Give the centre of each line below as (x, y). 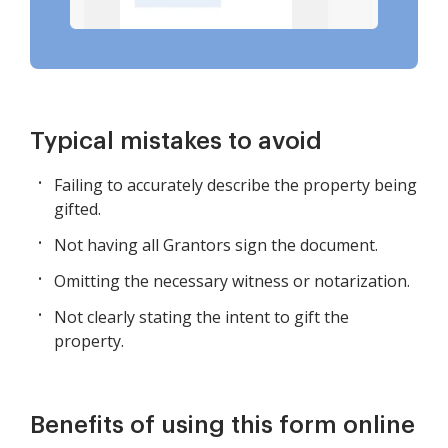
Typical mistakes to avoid (176, 141)
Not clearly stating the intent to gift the (201, 317)
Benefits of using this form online (222, 425)
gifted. (77, 209)
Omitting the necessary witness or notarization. (232, 281)
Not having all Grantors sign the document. (216, 245)
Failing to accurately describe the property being (235, 185)
